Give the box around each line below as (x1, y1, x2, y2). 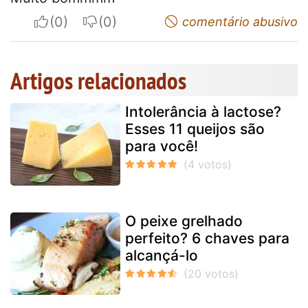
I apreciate (49, 13, 117, 30)
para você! (125, 137, 198, 155)
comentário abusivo (179, 14, 298, 30)
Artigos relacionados (10, 65, 186, 97)
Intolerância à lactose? (125, 103, 281, 121)
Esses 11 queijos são (125, 120, 265, 138)
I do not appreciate (98, 13, 220, 30)
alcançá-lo (125, 247, 198, 265)
